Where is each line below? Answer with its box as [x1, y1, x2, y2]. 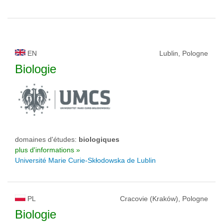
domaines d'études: [15, 135, 79, 143]
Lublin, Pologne [159, 49, 208, 57]
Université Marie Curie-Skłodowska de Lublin [15, 156, 156, 164]
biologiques [79, 135, 119, 143]
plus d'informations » [15, 146, 80, 154]
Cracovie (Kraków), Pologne [120, 195, 208, 203]
